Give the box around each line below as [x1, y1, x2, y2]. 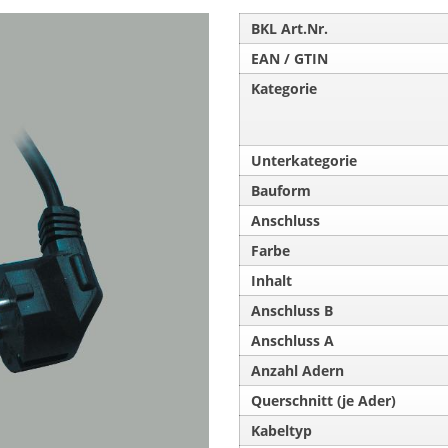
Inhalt [251, 271, 293, 290]
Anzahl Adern [251, 361, 345, 380]
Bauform [251, 181, 312, 200]
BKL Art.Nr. [251, 19, 329, 38]
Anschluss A [251, 331, 335, 350]
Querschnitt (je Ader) [251, 391, 397, 410]
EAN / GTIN [251, 49, 329, 68]
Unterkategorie [251, 151, 358, 170]
